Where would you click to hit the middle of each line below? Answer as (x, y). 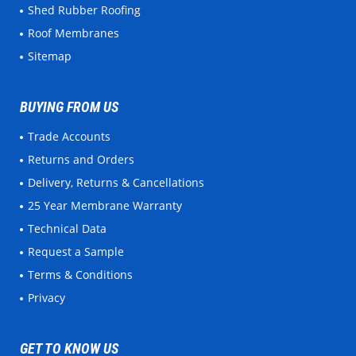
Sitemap (53, 56)
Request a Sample (79, 252)
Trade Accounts (72, 137)
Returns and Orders (85, 160)
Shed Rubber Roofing (87, 10)
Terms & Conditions (83, 275)
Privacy (50, 298)
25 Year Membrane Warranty (108, 206)
